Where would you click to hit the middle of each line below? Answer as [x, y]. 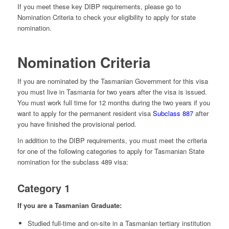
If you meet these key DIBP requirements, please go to [99, 7]
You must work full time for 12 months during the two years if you [113, 103]
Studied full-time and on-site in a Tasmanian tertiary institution [119, 223]
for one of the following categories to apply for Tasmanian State [111, 151]
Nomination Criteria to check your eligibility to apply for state [106, 17]
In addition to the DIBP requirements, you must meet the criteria [112, 141]
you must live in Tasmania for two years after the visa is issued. [112, 92]
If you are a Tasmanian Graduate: [69, 205]
